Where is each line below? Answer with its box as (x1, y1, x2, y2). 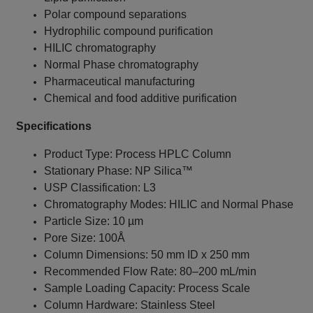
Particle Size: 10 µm (44, 215, 144, 228)
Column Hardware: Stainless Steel (44, 299, 216, 312)
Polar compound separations (44, 8, 187, 21)
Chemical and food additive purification (44, 92, 238, 105)
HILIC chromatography (44, 42, 156, 54)
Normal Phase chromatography (44, 59, 199, 71)
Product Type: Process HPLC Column (44, 148, 232, 161)
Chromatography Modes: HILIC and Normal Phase (44, 198, 294, 211)
